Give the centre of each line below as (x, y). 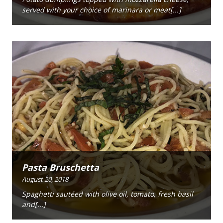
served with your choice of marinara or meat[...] (102, 10)
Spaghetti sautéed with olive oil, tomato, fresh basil (108, 194)
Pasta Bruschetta (60, 167)
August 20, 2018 (45, 179)
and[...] (34, 205)
